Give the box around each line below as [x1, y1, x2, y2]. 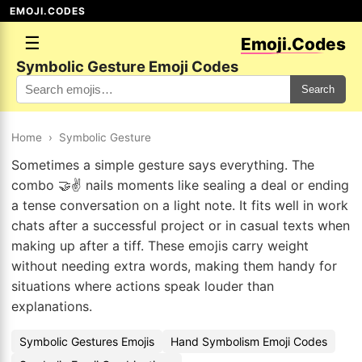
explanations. [11, 298, 92, 314]
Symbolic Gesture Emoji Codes [16, 57, 238, 75]
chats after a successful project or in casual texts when [11, 217, 350, 234]
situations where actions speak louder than [11, 278, 274, 294]
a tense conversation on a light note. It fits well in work [11, 197, 348, 213]
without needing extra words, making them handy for [11, 258, 337, 274]
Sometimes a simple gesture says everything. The [11, 157, 314, 173]
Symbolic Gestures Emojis [19, 335, 154, 348]
